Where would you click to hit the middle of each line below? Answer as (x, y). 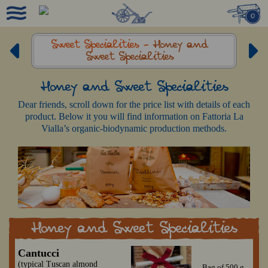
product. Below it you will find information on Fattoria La (134, 116)
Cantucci (39, 253)
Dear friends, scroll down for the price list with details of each (134, 104)
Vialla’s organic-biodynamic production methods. (134, 128)
